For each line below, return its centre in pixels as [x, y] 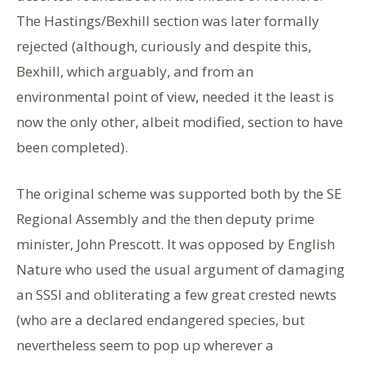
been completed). [72, 147]
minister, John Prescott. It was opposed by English [176, 244]
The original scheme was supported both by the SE [179, 193]
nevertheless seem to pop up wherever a [145, 345]
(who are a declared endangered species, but [161, 319]
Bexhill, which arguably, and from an [135, 71]
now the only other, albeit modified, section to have [180, 121]
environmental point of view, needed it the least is [175, 96]
